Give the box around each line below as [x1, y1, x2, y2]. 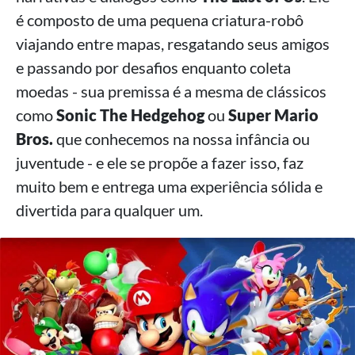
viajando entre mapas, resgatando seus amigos [16, 34, 330, 53]
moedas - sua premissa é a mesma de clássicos [16, 82, 326, 101]
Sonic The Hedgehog [56, 105, 204, 124]
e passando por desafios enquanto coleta [16, 58, 291, 77]
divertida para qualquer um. [16, 200, 203, 219]
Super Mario [228, 105, 319, 124]
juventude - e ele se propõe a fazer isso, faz [16, 153, 303, 172]
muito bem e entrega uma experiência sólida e [16, 177, 323, 196]
